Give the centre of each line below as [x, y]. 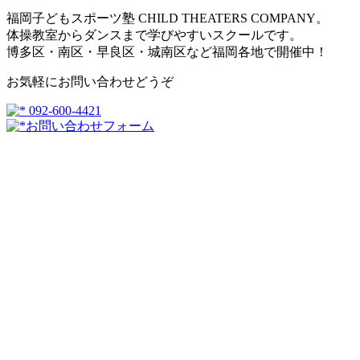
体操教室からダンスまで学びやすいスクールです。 [154, 35]
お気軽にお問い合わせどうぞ [90, 82]
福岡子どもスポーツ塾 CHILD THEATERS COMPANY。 [168, 18]
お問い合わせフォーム [90, 126]
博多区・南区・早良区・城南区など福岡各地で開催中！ [167, 52]
